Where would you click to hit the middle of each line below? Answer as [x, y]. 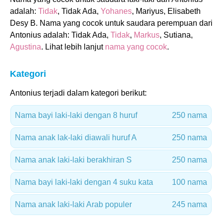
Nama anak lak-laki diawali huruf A [76, 138]
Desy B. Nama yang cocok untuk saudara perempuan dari [111, 23]
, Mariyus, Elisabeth [166, 11]
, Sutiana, [176, 35]
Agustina [26, 47]
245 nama [190, 204]
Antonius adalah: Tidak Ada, [60, 35]
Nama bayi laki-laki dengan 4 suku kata [84, 182]
